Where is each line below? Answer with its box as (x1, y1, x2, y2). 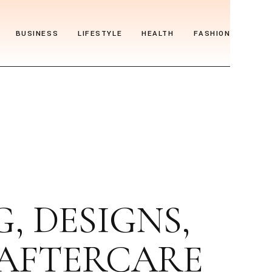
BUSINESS (15, 29, 59, 39)
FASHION (193, 29, 231, 39)
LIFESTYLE (78, 29, 123, 39)
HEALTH (141, 29, 174, 39)
